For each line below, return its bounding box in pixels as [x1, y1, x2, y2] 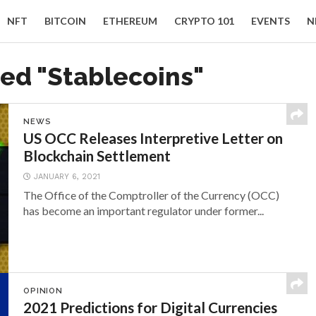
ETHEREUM [103, 15, 157, 27]
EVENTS [251, 15, 290, 27]
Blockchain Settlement [23, 147, 171, 164]
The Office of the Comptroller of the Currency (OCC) [23, 188, 280, 202]
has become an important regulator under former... [23, 204, 265, 217]
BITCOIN [44, 15, 86, 27]
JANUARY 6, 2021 [34, 172, 101, 181]
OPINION [23, 286, 63, 296]
